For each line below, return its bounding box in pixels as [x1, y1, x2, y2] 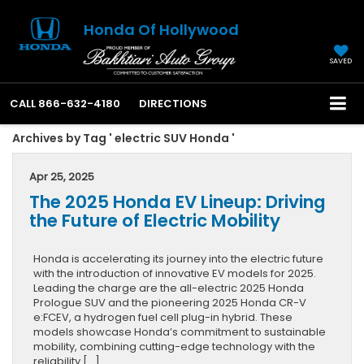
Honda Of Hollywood [83, 19, 239, 40]
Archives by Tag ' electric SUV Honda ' [12, 130, 235, 147]
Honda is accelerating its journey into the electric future [33, 251, 323, 267]
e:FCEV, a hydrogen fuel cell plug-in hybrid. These [33, 310, 292, 326]
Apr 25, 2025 [29, 169, 94, 185]
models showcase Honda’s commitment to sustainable [33, 324, 326, 340]
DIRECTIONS [139, 95, 207, 111]
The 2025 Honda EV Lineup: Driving [29, 189, 326, 215]
